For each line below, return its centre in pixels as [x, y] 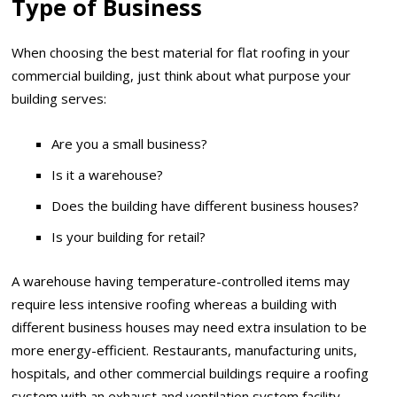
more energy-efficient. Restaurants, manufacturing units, [185, 350]
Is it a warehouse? [108, 174]
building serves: [59, 99]
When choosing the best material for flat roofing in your [181, 53]
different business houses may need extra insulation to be [190, 327]
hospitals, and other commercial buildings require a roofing [191, 373]
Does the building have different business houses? [206, 205]
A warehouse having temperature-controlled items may [181, 280]
